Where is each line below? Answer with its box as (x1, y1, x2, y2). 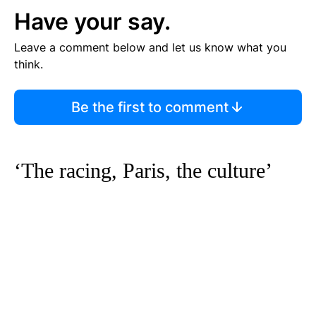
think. (14, 57, 43, 72)
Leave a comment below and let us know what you (14, 40, 286, 55)
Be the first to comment (71, 99, 229, 116)
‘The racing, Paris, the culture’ (14, 159, 272, 183)
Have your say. (14, 8, 171, 36)
